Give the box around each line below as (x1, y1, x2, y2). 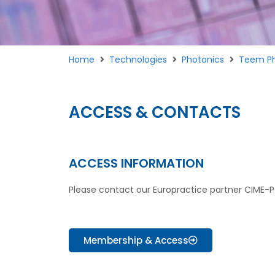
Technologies (109, 53, 167, 66)
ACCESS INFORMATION (69, 154, 204, 172)
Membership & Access (83, 233, 188, 247)
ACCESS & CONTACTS (69, 101, 241, 123)
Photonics (182, 53, 224, 66)
